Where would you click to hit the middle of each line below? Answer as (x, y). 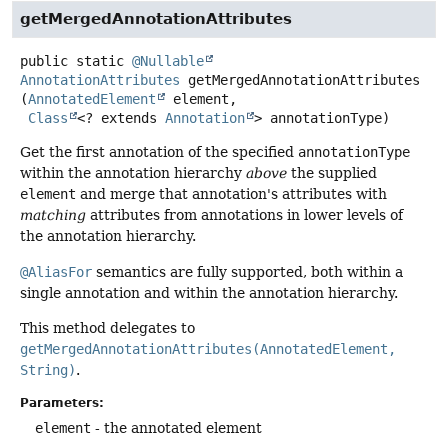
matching (53, 215)
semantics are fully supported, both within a (247, 271)
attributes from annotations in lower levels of (244, 215)
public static (72, 61)
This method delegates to (107, 327)
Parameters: (62, 403)
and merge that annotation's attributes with (231, 194)
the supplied (332, 173)
